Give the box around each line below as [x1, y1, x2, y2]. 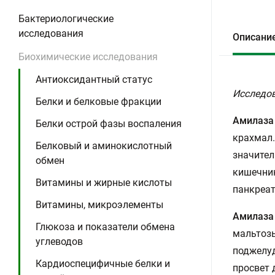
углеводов [36, 236, 83, 247]
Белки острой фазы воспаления [36, 118, 182, 130]
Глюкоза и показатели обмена [36, 221, 175, 233]
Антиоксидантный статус [36, 74, 152, 85]
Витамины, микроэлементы [36, 199, 163, 211]
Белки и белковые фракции [36, 96, 161, 107]
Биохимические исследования [18, 51, 158, 63]
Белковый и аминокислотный [36, 140, 172, 152]
